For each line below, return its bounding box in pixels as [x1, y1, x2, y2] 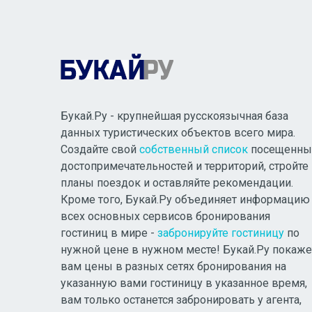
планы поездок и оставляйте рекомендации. [61, 175, 293, 189]
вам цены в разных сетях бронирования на [61, 259, 286, 273]
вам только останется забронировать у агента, [61, 292, 302, 306]
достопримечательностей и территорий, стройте [61, 159, 309, 173]
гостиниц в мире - [61, 226, 157, 240]
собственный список [139, 142, 248, 156]
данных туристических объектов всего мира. [61, 125, 295, 139]
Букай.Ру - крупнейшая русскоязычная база [61, 109, 288, 123]
